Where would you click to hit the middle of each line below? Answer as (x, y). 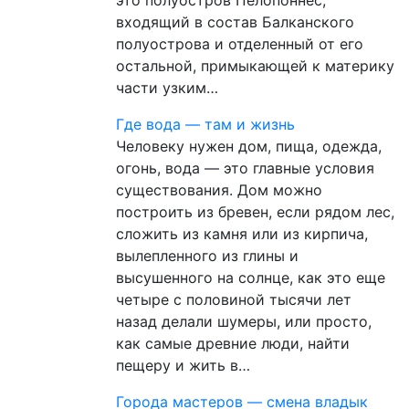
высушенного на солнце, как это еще (251, 277)
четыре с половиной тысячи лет (234, 299)
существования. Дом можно (219, 189)
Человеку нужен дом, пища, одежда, (249, 146)
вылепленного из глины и (207, 255)
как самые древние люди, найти (233, 343)
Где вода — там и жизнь (205, 124)
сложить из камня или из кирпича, (242, 233)
